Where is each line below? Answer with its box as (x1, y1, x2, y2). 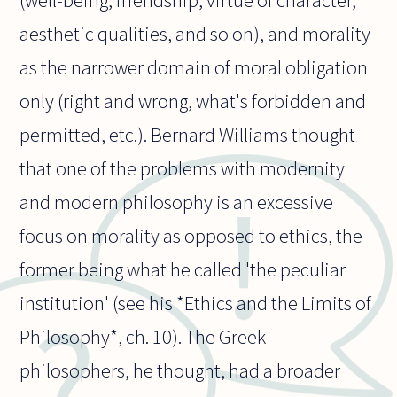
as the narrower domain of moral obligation (19, 55, 369, 81)
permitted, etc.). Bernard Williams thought (19, 122, 356, 148)
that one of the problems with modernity (19, 156, 346, 182)
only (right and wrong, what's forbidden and (19, 89, 367, 114)
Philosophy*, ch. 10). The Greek (19, 324, 267, 350)
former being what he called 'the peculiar (19, 257, 346, 283)
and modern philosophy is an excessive (19, 190, 334, 215)
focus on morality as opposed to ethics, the (19, 223, 363, 249)
